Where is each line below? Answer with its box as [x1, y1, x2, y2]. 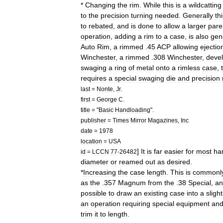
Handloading [115, 107, 150, 113]
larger [188, 22, 206, 30]
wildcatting [189, 1, 222, 9]
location [81, 138, 102, 144]
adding [114, 32, 136, 40]
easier [164, 147, 184, 155]
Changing [85, 1, 115, 9]
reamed [119, 158, 143, 166]
